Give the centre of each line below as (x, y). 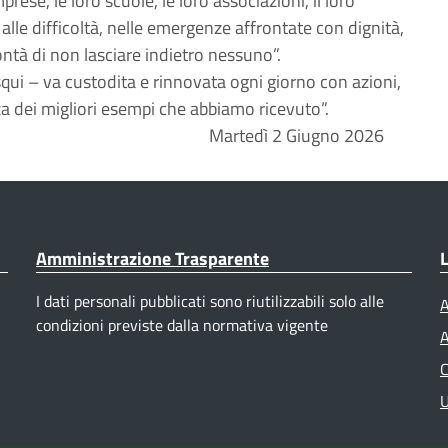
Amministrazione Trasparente (152, 258)
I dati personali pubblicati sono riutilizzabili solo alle (210, 301)
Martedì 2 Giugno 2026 (296, 135)
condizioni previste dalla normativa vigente (182, 325)
